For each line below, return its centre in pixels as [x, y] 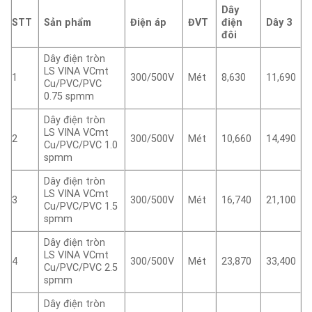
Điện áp [149, 23]
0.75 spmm [69, 97]
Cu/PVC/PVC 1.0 [81, 146]
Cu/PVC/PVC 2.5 [81, 268]
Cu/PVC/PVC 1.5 [81, 207]
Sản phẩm [68, 23]
